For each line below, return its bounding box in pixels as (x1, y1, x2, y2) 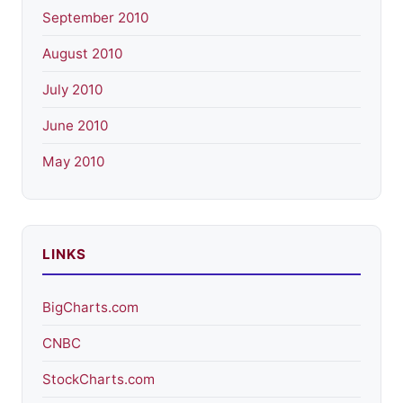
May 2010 (42, 152, 104, 170)
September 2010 (42, 8, 148, 26)
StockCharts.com (42, 370, 155, 388)
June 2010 (42, 116, 108, 134)
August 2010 (42, 44, 122, 62)
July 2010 (42, 80, 103, 98)
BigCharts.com (42, 298, 139, 316)
